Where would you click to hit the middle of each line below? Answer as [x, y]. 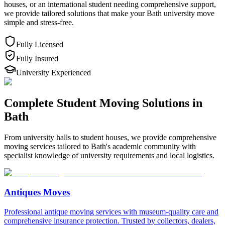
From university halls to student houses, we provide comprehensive [110, 138]
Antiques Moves [37, 192]
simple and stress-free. [39, 22]
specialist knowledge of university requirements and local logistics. [109, 156]
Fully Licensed [40, 44]
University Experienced [53, 72]
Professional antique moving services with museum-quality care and [111, 211]
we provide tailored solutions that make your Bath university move [109, 13]
